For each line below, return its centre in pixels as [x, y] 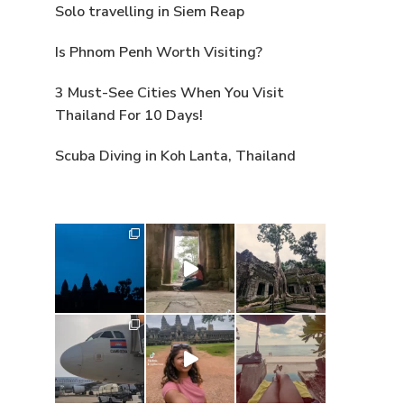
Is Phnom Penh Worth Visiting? [159, 53]
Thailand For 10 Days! [129, 116]
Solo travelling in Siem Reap [150, 12]
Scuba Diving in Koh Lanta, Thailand [175, 156]
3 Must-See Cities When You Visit [170, 93]
